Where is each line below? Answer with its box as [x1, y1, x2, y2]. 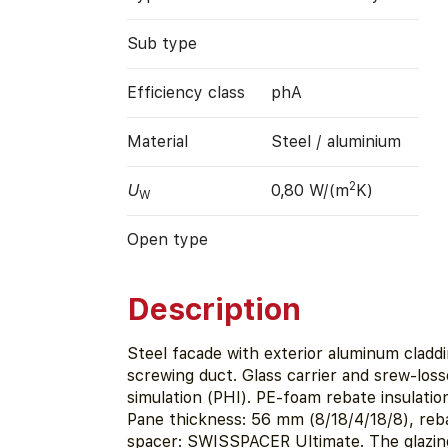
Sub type [126, 33, 197, 53]
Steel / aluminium [270, 131, 401, 151]
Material [126, 131, 188, 151]
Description [126, 291, 301, 328]
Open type [126, 229, 208, 249]
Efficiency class [126, 82, 245, 102]
